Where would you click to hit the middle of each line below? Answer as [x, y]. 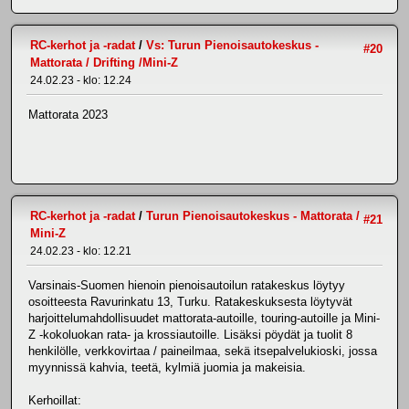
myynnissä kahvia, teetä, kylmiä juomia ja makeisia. [167, 368]
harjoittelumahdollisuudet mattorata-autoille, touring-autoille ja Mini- [204, 319]
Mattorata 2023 [68, 115]
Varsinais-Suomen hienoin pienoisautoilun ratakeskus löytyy [187, 286]
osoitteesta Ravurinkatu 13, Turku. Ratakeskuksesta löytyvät [190, 302]
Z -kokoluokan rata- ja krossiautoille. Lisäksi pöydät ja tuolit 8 [190, 335]
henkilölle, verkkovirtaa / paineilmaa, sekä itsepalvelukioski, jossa [203, 351]
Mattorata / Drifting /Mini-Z [104, 62]
